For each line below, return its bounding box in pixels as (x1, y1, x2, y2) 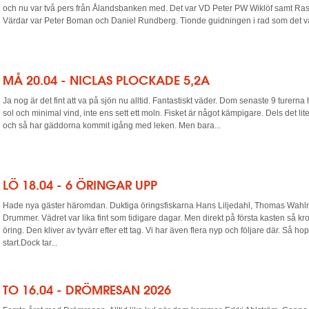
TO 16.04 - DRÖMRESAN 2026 (3, 282, 171, 297)
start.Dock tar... (3, 238, 57, 248)
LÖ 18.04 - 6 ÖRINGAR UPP (3, 177, 157, 192)
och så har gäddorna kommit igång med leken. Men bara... (3, 121, 221, 130)
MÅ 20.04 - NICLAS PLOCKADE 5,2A (3, 72, 210, 88)
